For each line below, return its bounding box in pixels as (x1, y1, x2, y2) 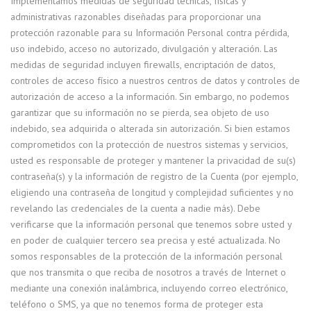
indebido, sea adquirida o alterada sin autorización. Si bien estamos (10, 122, 290, 135)
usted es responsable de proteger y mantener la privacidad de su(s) (10, 154, 296, 167)
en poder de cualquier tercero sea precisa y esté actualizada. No (10, 234, 280, 246)
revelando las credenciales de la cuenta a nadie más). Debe (10, 202, 260, 215)
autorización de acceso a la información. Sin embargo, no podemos (10, 90, 289, 103)
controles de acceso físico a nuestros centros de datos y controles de (10, 74, 300, 87)
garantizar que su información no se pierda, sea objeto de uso (10, 106, 269, 119)
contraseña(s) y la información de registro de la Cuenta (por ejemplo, (10, 170, 298, 183)
